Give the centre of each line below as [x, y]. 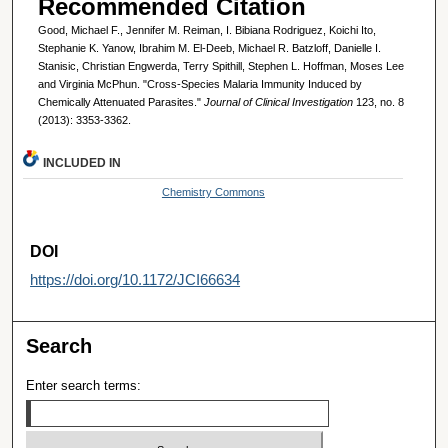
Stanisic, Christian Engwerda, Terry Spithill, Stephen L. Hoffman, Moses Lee [220, 66]
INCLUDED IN [82, 162]
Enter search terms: [84, 386]
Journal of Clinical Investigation [278, 102]
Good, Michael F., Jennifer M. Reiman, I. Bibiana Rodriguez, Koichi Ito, [206, 30]
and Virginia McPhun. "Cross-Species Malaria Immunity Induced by [199, 84]
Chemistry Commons [213, 191]
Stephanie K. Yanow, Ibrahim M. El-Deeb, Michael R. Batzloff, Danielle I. [209, 48]
